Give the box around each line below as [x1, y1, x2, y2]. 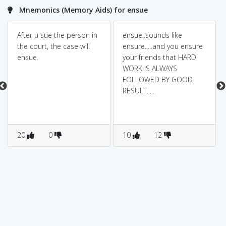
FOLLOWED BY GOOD [122, 75, 193, 84]
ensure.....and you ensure [122, 41, 203, 51]
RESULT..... [122, 86, 154, 95]
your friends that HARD [122, 52, 196, 62]
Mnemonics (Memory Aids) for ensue [19, 5, 148, 15]
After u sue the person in [17, 30, 97, 40]
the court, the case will [17, 41, 90, 51]
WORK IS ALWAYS [122, 64, 177, 73]
